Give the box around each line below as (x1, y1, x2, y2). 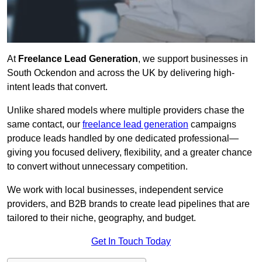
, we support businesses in (138, 54, 248, 64)
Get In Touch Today (91, 236, 171, 247)
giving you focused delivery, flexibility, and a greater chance (7, 147, 252, 158)
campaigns (188, 119, 236, 130)
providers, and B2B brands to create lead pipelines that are (7, 199, 250, 209)
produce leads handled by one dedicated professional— (7, 133, 239, 144)
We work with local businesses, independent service (7, 185, 223, 195)
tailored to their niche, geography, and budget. (7, 213, 196, 223)
